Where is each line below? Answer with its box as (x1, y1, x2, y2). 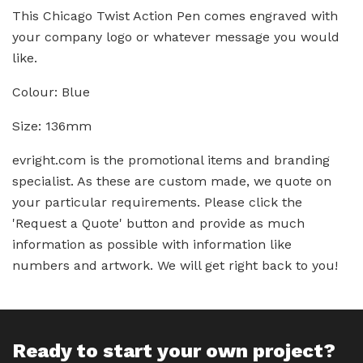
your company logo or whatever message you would (12, 29, 340, 45)
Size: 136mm (12, 118, 92, 135)
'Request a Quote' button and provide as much (12, 216, 305, 232)
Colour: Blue (12, 84, 90, 100)
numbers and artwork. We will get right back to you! (12, 258, 338, 274)
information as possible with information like (12, 237, 292, 253)
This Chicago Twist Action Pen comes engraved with (12, 8, 338, 24)
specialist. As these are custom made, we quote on (12, 173, 331, 190)
